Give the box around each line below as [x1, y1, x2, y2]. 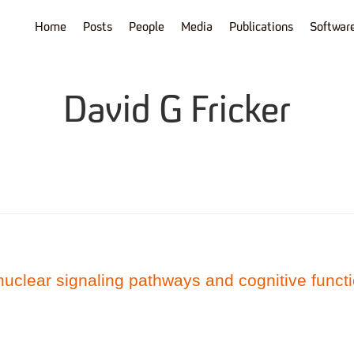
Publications [229, 21, 293, 34]
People [129, 21, 164, 34]
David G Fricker [63, 93, 291, 130]
